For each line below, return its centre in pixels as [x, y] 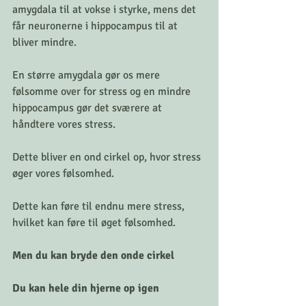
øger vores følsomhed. [65, 174]
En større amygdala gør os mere [87, 75]
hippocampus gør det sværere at [88, 108]
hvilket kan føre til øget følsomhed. [94, 223]
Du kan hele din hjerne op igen [86, 289]
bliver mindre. [46, 43]
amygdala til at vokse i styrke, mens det [106, 10]
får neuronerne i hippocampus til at [96, 26]
